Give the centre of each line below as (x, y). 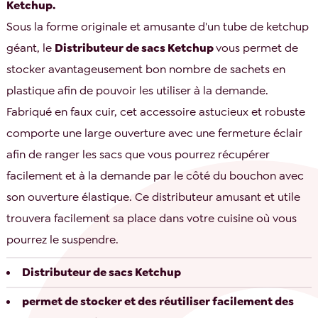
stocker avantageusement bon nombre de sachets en (146, 70)
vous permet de (257, 48)
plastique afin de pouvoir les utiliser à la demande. (138, 91)
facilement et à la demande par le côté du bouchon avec (155, 176)
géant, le (31, 48)
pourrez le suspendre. (63, 240)
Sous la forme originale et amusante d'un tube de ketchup (158, 27)
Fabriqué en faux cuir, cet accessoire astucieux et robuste (156, 112)
